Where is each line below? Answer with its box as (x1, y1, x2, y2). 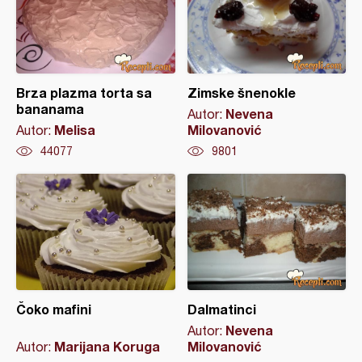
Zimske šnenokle (187, 85, 296, 100)
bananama (16, 101, 84, 116)
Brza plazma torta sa (16, 85, 152, 100)
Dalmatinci (187, 301, 256, 317)
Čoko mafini (16, 301, 91, 317)
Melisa (54, 122, 95, 137)
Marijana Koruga (54, 339, 160, 354)
